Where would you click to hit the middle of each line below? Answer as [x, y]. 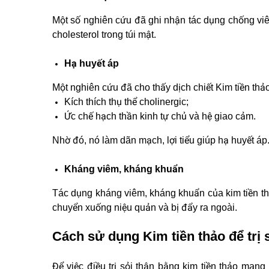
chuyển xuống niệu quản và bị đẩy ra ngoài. [145, 207]
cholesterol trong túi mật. [105, 35]
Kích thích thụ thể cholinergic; [126, 102]
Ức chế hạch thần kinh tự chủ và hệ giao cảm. [160, 116]
